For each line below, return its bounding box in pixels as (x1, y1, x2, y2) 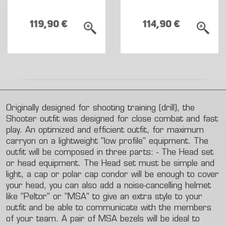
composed (54, 149, 94, 157)
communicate (86, 204, 138, 212)
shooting (93, 104, 125, 112)
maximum (167, 127, 204, 135)
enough (157, 171, 184, 179)
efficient (94, 127, 124, 135)
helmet (185, 182, 211, 190)
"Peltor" (21, 193, 50, 201)
